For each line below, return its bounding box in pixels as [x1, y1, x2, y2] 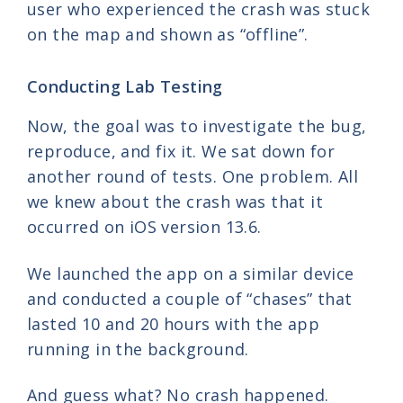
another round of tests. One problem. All [27, 166, 358, 188]
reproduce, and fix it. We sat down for [27, 140, 336, 163]
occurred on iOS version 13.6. [27, 216, 262, 238]
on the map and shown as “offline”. [27, 23, 309, 46]
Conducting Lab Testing [27, 76, 223, 98]
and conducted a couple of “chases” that [27, 287, 353, 309]
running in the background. [27, 337, 249, 360]
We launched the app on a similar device [27, 262, 354, 284]
